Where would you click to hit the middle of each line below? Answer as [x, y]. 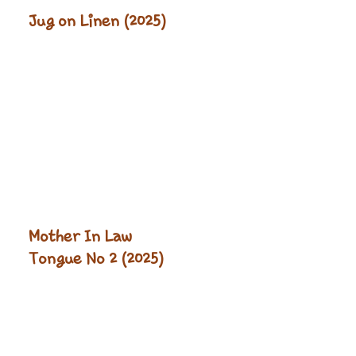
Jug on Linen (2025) [97, 21]
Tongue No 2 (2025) [96, 258]
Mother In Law [80, 236]
